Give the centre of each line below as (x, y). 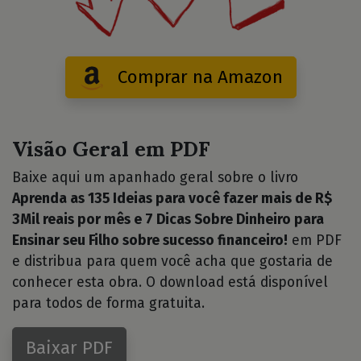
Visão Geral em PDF (111, 148)
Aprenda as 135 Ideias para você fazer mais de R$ (172, 198)
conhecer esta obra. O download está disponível (170, 282)
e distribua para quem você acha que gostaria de (172, 261)
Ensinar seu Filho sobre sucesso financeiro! (150, 240)
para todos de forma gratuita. (108, 303)
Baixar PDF (69, 347)
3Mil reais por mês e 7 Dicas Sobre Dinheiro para (168, 219)
